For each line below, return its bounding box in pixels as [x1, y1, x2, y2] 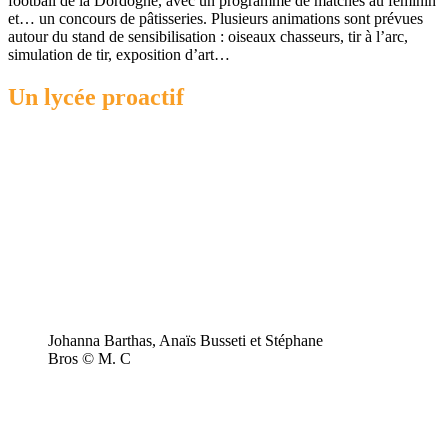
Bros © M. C [48, 350, 131, 368]
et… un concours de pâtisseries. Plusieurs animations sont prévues [8, 10, 423, 28]
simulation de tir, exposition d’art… [8, 46, 230, 64]
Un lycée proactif [8, 84, 184, 111]
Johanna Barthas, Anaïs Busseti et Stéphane [48, 332, 323, 350]
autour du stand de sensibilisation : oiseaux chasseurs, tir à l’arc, [8, 28, 408, 46]
